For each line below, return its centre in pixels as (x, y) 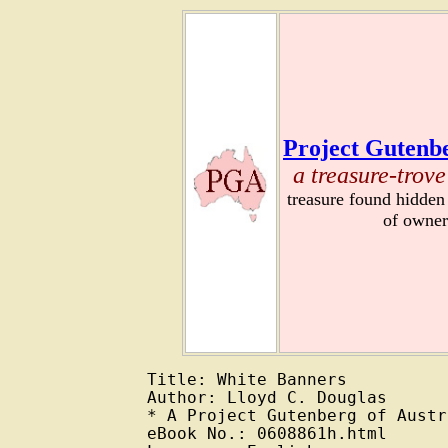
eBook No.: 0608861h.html (267, 434)
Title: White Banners (247, 380)
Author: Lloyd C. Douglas (267, 398)
